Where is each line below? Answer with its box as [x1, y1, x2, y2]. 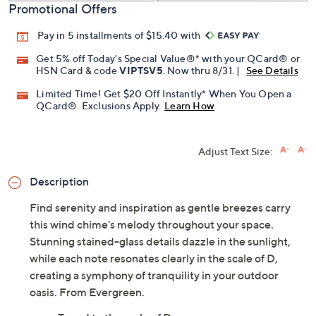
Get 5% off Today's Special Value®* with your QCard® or [36, 52, 300, 65]
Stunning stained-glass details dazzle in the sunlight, [30, 234, 291, 249]
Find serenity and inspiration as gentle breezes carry [30, 200, 291, 215]
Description [30, 174, 89, 189]
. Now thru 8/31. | [162, 64, 243, 77]
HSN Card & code [36, 64, 120, 77]
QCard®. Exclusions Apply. [36, 99, 162, 112]
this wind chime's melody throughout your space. [30, 217, 274, 232]
